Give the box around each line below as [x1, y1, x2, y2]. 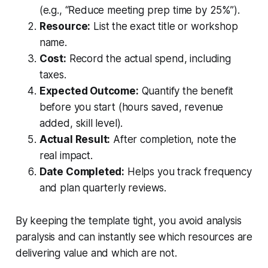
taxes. [39, 68, 66, 81]
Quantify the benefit [138, 84, 234, 97]
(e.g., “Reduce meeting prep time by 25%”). [39, 4, 240, 16]
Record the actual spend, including [66, 52, 231, 65]
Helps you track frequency [124, 165, 252, 178]
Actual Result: [39, 133, 111, 145]
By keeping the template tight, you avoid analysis [15, 214, 242, 227]
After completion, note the [110, 133, 236, 145]
